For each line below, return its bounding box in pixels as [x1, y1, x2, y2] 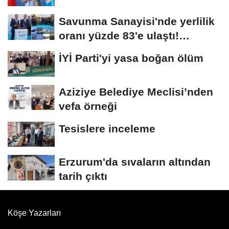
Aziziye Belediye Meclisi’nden [59, 85, 213, 98]
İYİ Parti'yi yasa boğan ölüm [59, 52, 203, 64]
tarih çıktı [59, 170, 107, 182]
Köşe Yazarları [8, 209, 61, 218]
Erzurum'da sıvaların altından [59, 156, 211, 168]
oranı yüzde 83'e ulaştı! [59, 29, 179, 41]
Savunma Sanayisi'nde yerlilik [59, 15, 215, 27]
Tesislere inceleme [59, 122, 155, 134]
